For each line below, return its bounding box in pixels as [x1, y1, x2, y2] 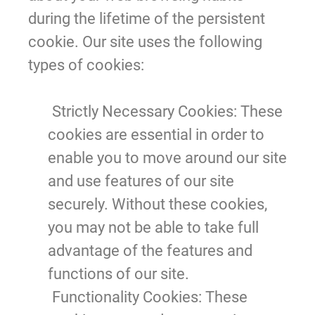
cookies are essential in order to [48, 125, 264, 143]
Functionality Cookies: [52, 288, 202, 306]
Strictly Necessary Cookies [52, 102, 233, 120]
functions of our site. [48, 264, 189, 283]
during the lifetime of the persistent [28, 9, 265, 27]
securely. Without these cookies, [48, 195, 267, 213]
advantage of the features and [48, 241, 252, 259]
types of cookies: [28, 56, 144, 74]
